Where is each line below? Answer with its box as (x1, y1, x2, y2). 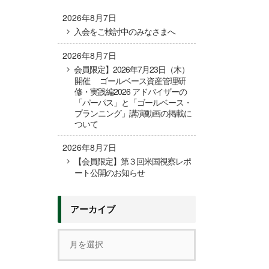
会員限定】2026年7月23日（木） (74, 63, 190, 76)
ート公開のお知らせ (74, 166, 145, 179)
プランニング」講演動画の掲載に (74, 107, 192, 119)
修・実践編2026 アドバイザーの (74, 85, 187, 98)
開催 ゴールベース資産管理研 (74, 74, 186, 87)
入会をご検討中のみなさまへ (74, 25, 176, 38)
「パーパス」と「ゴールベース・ (74, 96, 192, 109)
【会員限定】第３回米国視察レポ (74, 155, 192, 168)
